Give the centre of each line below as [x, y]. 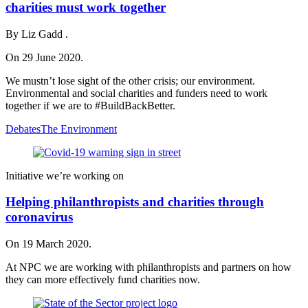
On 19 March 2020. [48, 244]
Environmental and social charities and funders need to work [136, 93]
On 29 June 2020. [44, 57]
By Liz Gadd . [37, 34]
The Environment [79, 129]
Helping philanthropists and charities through [135, 202]
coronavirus [39, 217]
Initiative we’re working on [65, 175]
